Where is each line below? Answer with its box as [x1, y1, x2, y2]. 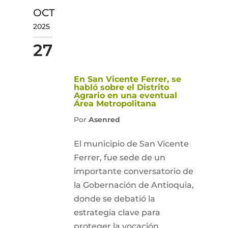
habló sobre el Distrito [73, 82, 169, 92]
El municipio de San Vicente [73, 139, 189, 149]
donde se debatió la [73, 194, 155, 204]
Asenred [88, 115, 120, 124]
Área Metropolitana [73, 99, 156, 108]
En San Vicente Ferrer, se [73, 74, 181, 84]
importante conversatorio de [73, 166, 193, 176]
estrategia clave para [73, 208, 160, 217]
